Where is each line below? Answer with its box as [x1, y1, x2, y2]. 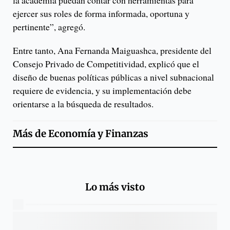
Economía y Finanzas [48, 127, 148, 140]
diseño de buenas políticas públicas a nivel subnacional [13, 70, 214, 83]
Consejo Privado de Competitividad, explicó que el [13, 57, 199, 70]
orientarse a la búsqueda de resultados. [13, 97, 154, 110]
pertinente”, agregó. [13, 20, 88, 33]
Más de [13, 127, 48, 140]
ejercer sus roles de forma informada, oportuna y [13, 7, 189, 20]
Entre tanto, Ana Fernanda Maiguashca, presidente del [13, 44, 212, 56]
